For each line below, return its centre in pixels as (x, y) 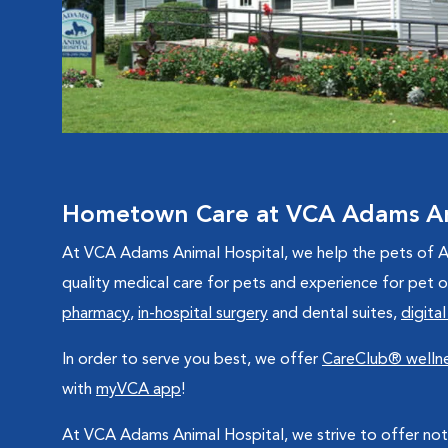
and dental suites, (334, 314)
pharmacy (96, 314)
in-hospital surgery (203, 314)
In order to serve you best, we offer (192, 360)
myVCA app (138, 390)
